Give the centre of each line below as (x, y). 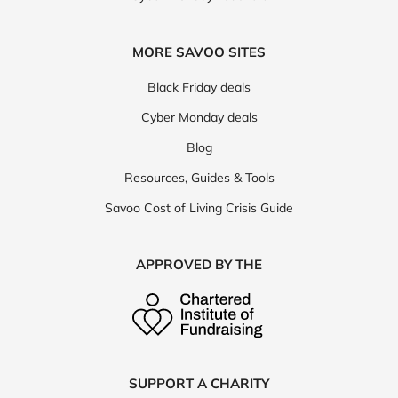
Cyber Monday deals (199, 118)
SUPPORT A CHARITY (199, 384)
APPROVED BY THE (199, 265)
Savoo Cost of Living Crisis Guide (199, 208)
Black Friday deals (199, 88)
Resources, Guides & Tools (199, 178)
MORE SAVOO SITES (199, 52)
